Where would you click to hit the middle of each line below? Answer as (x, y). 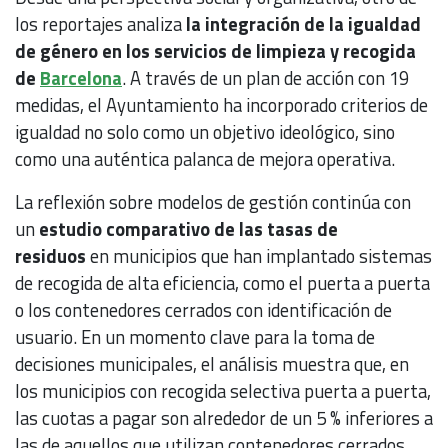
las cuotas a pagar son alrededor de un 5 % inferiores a (224, 417)
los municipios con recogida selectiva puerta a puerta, (223, 390)
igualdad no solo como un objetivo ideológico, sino (205, 131)
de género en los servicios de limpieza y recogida (215, 50)
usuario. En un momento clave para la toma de (195, 336)
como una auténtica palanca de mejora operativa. (207, 158)
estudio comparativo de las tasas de (188, 228)
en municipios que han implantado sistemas (259, 255)
